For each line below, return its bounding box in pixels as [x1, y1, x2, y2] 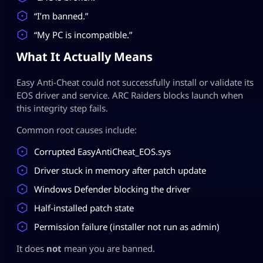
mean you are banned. [62, 242, 155, 254]
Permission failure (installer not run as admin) [34, 220, 220, 232]
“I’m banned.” [34, 9, 88, 22]
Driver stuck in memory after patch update [34, 164, 206, 176]
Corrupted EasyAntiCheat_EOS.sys [34, 145, 171, 157]
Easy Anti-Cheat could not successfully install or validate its [16, 76, 254, 88]
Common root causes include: [16, 123, 137, 136]
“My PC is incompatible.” [34, 28, 132, 41]
